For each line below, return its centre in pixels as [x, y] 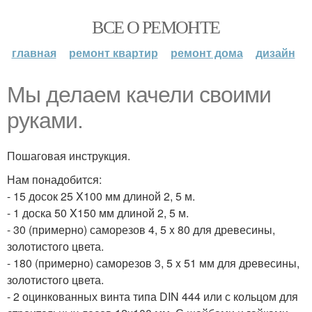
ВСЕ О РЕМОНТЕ [156, 26]
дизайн [275, 53]
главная [34, 53]
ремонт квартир [113, 53]
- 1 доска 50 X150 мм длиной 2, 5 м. [98, 213]
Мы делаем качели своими [139, 95]
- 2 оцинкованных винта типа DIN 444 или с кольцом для [153, 296]
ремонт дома [206, 53]
